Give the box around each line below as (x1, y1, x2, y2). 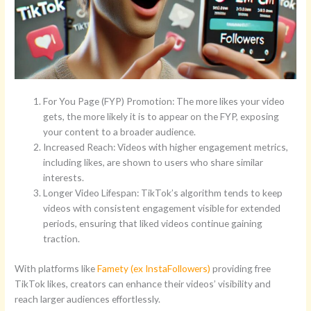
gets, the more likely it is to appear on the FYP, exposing (43, 110, 280, 123)
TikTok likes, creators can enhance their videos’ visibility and (15, 277, 271, 289)
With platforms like (15, 262, 98, 274)
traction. (43, 233, 81, 245)
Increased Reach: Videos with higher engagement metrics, (43, 141, 289, 153)
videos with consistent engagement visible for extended (43, 202, 281, 215)
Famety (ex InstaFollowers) (97, 262, 211, 274)
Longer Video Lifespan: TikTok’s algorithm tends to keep (43, 187, 283, 199)
